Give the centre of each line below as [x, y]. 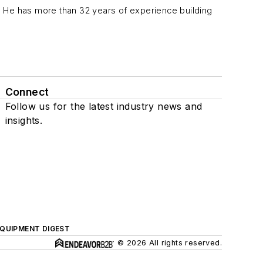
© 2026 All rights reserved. [170, 243]
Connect [27, 92]
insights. [24, 120]
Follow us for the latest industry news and [104, 106]
